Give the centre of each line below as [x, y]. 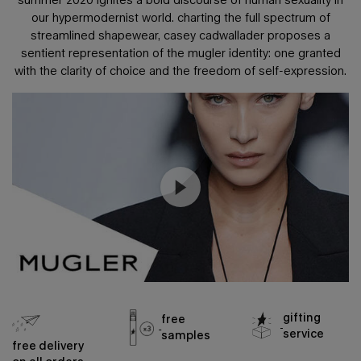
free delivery [48, 345]
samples [186, 335]
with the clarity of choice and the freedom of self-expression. [180, 70]
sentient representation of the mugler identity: [147, 52]
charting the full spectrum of [253, 17]
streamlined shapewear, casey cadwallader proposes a [180, 35]
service [303, 333]
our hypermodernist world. [104, 17]
